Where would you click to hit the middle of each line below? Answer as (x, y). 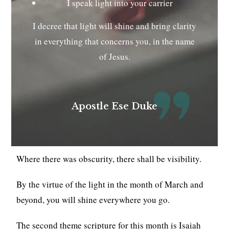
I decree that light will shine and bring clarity (114, 26)
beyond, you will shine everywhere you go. (93, 199)
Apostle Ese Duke (114, 106)
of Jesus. (114, 56)
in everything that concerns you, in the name (114, 41)
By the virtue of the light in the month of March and (110, 184)
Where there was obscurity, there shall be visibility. (109, 158)
